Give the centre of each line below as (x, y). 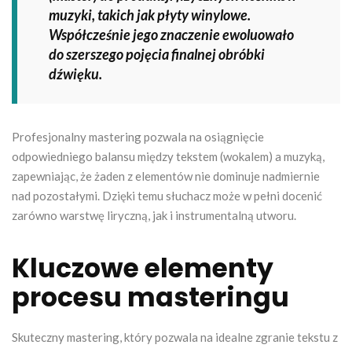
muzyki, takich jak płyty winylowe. (150, 15)
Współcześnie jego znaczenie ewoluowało (171, 34)
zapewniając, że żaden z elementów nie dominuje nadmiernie (166, 176)
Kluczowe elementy (143, 268)
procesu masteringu (150, 297)
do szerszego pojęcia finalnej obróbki (157, 54)
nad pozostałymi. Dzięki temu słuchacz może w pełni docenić (167, 195)
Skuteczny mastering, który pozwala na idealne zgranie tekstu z (175, 337)
